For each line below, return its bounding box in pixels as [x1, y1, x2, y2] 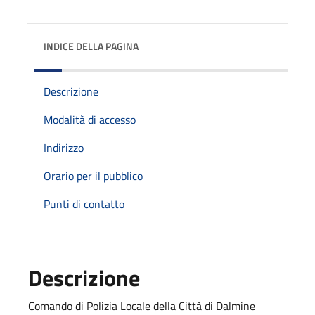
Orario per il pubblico [44, 167, 143, 184]
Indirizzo [44, 139, 84, 156]
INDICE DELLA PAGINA [44, 38, 139, 53]
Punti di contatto [44, 195, 124, 212]
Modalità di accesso [44, 110, 136, 128]
